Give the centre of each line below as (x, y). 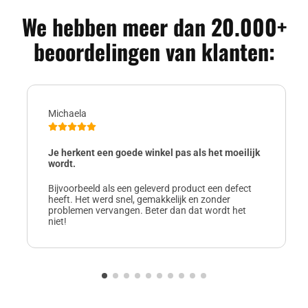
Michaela (67, 113)
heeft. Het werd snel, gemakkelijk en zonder (139, 199)
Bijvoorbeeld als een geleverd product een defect (150, 188)
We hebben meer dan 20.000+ (154, 26)
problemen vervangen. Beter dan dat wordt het (147, 210)
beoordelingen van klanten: (154, 51)
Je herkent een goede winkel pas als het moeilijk (154, 152)
